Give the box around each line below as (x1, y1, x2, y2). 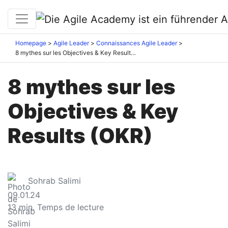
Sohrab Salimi (28, 176, 81, 186)
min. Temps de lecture (19, 202, 104, 213)
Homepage (15, 39, 46, 47)
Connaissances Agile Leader (96, 39, 177, 47)
